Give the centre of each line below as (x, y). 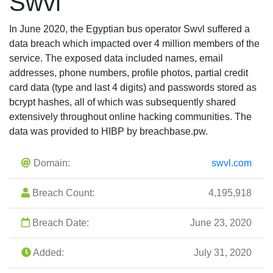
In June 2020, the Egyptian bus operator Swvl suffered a (129, 29)
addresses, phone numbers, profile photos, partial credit (129, 73)
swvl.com (232, 163)
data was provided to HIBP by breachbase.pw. (108, 131)
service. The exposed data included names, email (116, 58)
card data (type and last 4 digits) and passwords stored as (133, 87)
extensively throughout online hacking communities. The (130, 117)
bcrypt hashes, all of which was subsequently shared (122, 102)
